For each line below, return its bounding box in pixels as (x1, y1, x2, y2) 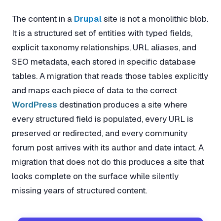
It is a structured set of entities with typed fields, (12, 28, 192, 39)
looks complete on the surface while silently (12, 171, 179, 182)
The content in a (12, 13, 74, 25)
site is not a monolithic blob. (102, 13, 208, 25)
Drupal (74, 13, 102, 25)
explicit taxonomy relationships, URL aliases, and (12, 42, 196, 53)
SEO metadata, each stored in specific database (12, 56, 196, 68)
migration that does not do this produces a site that (12, 156, 204, 168)
